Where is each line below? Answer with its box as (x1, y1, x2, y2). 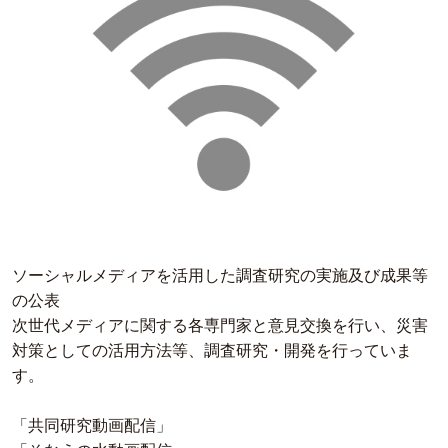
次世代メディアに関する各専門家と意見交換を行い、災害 (12, 317, 428, 335)
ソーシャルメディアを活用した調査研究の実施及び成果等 (12, 267, 428, 285)
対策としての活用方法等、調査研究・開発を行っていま (12, 342, 412, 360)
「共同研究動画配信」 (12, 417, 172, 435)
